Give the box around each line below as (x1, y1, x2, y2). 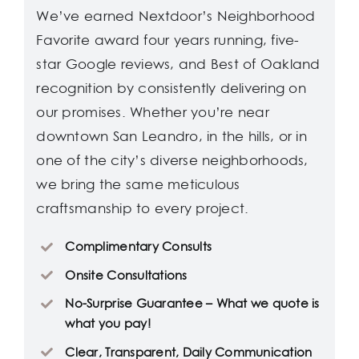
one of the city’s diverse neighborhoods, (36, 151, 309, 171)
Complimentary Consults (65, 238, 212, 256)
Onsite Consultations (65, 266, 188, 284)
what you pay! (65, 315, 151, 333)
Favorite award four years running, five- (36, 30, 300, 50)
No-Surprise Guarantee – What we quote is (65, 295, 320, 313)
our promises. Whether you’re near (36, 103, 269, 123)
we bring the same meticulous (36, 175, 240, 195)
